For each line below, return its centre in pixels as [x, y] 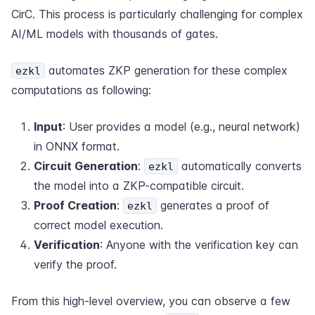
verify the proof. [75, 264]
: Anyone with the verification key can [199, 245]
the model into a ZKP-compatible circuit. [139, 186]
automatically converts [240, 166]
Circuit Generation [86, 166]
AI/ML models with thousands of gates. [115, 34]
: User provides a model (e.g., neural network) [181, 127]
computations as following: [81, 90]
